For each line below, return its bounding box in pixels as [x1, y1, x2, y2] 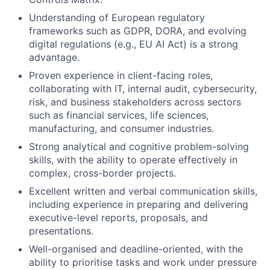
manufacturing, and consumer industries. [29, 122, 214, 134]
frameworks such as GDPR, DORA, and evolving [29, 25, 246, 37]
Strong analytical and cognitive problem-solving [29, 140, 249, 152]
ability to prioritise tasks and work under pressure [29, 256, 257, 268]
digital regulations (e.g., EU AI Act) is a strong [29, 38, 238, 50]
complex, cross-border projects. [29, 167, 176, 179]
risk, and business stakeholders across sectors [29, 96, 241, 108]
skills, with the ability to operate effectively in [29, 154, 237, 166]
